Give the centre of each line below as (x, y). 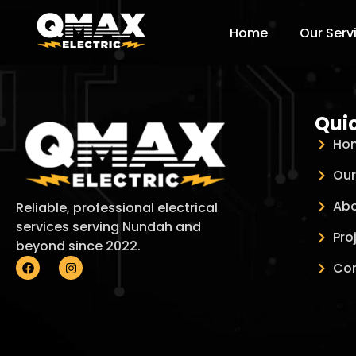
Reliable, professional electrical (117, 208)
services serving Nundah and (108, 227)
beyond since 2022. (78, 246)
